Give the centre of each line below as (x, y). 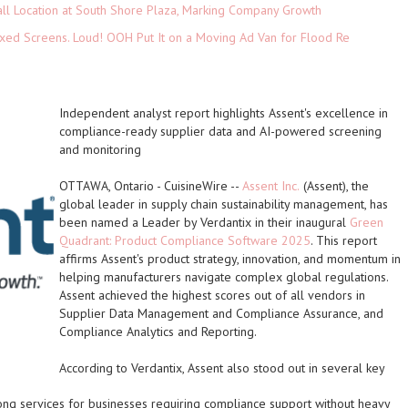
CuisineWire (196, 186)
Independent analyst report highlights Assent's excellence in (224, 113)
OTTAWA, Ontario (107, 186)
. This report (344, 240)
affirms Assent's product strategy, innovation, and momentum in (230, 259)
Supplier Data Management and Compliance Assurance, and (221, 313)
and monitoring (100, 149)
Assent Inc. (271, 186)
